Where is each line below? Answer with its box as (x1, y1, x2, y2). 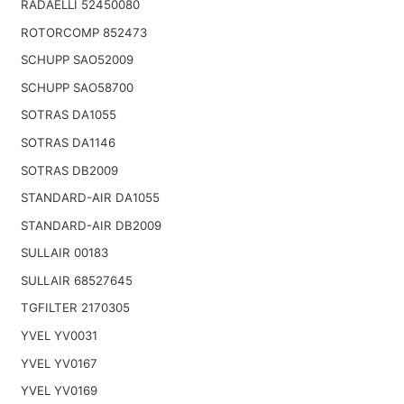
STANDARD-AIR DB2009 (20, 217, 161, 233)
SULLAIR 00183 (20, 245, 108, 261)
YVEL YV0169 (20, 383, 97, 399)
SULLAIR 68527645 (20, 272, 133, 288)
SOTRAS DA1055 (20, 107, 116, 123)
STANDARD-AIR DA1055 (20, 190, 160, 206)
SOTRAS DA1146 (20, 134, 115, 150)
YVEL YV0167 (20, 355, 97, 371)
